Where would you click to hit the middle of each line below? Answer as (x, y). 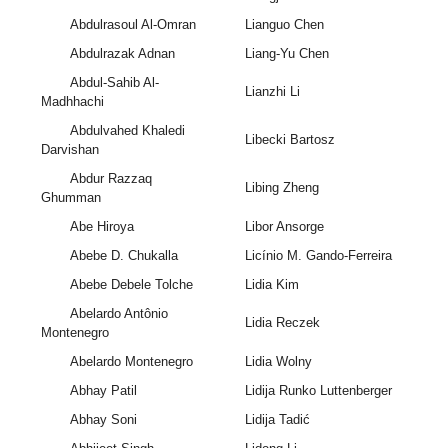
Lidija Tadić (277, 420)
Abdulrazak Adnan (122, 54)
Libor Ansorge (284, 227)
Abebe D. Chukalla (123, 256)
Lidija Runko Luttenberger (318, 391)
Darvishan (70, 150)
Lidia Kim (271, 285)
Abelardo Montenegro (131, 362)
